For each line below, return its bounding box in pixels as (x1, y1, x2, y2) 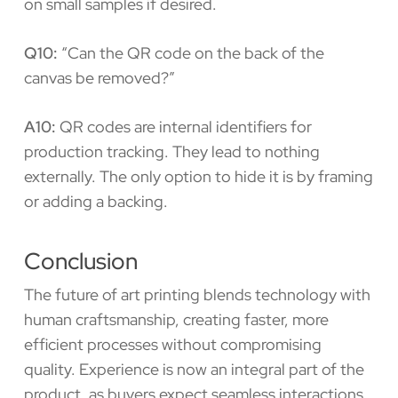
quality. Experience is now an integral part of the (23, 358, 364, 379)
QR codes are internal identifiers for (55, 115, 312, 137)
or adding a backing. (23, 190, 168, 211)
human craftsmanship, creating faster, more (23, 308, 329, 330)
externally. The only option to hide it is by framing (23, 165, 373, 187)
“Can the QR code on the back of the (57, 42, 324, 63)
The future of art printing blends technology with (23, 283, 370, 305)
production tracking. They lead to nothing (23, 140, 320, 162)
